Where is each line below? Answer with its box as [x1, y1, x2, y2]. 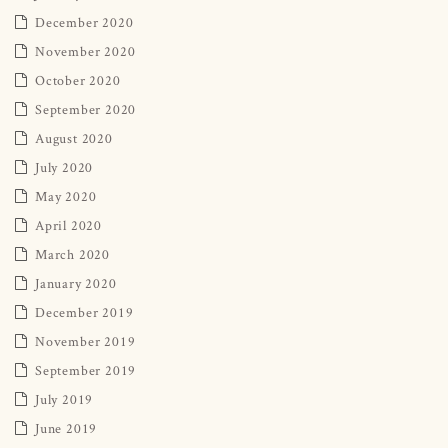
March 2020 [35, 244, 110, 263]
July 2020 [35, 157, 94, 176]
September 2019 [35, 360, 137, 379]
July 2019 [35, 389, 94, 408]
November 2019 [35, 331, 136, 350]
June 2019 [35, 418, 98, 437]
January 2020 [35, 273, 117, 292]
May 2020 [35, 186, 97, 205]
